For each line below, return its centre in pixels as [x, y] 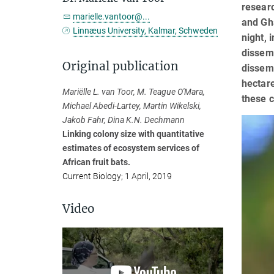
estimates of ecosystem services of [131, 148]
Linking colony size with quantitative [133, 134]
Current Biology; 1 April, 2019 [117, 176]
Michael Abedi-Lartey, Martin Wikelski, [132, 106]
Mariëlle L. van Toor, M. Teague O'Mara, [134, 92]
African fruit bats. [96, 162]
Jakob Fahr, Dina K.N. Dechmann [124, 120]
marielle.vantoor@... [111, 17]
